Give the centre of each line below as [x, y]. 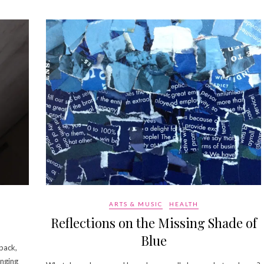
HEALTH [184, 204]
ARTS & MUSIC [136, 204]
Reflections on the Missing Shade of [154, 222]
